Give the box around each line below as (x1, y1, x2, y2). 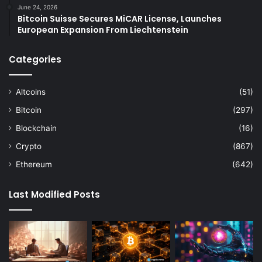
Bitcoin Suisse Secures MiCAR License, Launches (18, 12, 222, 25)
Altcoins (16, 87, 46, 96)
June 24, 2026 (18, 3, 57, 11)
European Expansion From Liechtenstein (18, 23, 188, 36)
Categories (9, 53, 61, 65)
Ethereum (16, 159, 52, 169)
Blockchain (16, 123, 57, 133)
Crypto (16, 141, 42, 151)
